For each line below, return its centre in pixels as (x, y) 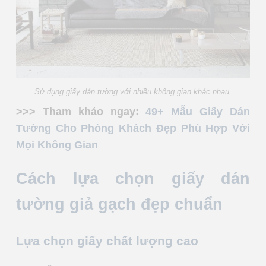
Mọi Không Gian (57, 145)
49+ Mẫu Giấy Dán (198, 112)
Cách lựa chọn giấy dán (133, 179)
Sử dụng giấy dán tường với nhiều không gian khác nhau (133, 92)
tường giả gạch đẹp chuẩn (119, 205)
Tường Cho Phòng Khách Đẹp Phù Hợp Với (133, 129)
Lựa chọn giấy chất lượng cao (107, 240)
